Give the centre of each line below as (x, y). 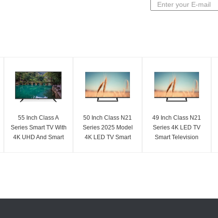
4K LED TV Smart (108, 137)
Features (38, 147)
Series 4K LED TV (177, 127)
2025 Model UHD (177, 147)
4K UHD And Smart (38, 137)
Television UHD (108, 147)
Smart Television (177, 137)
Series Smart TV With (38, 127)
